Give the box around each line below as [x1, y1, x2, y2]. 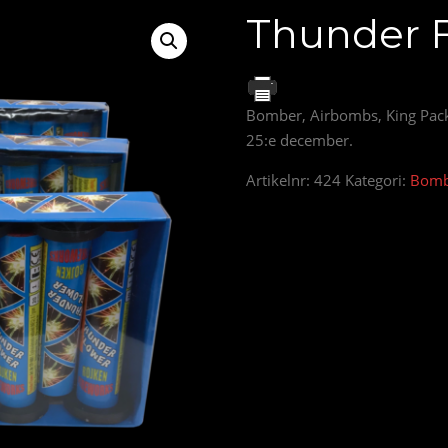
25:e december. [246, 130, 354, 151]
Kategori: [345, 170, 411, 191]
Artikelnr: [246, 170, 315, 191]
